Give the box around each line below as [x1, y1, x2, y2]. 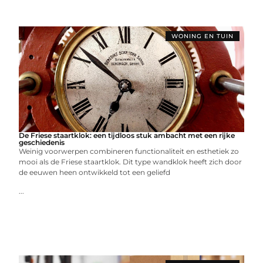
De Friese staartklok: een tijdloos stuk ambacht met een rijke [19, 131, 235, 140]
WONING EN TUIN [171, 32, 234, 40]
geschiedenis [19, 138, 65, 147]
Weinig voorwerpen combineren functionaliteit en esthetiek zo [19, 147, 240, 156]
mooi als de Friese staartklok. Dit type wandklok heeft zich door [19, 157, 242, 166]
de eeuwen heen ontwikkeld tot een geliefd [19, 168, 171, 177]
